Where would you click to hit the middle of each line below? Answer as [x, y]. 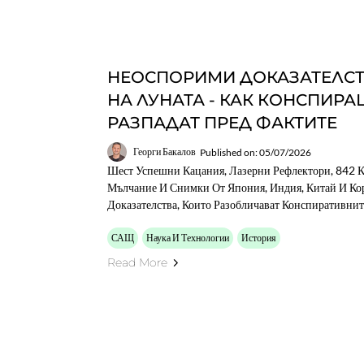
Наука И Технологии [188, 238]
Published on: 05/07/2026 [256, 152]
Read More [137, 262]
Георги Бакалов [165, 152]
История [259, 238]
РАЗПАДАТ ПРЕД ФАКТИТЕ [222, 123]
